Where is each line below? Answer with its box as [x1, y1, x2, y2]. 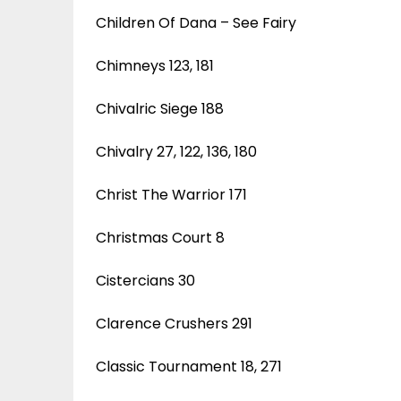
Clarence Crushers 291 [96, 312, 252, 334]
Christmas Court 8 [96, 226, 225, 248]
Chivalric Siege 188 [96, 98, 224, 119]
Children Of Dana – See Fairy [96, 12, 296, 33]
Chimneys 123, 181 [96, 55, 214, 76]
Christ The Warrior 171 [96, 183, 247, 205]
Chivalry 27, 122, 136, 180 [96, 141, 257, 162]
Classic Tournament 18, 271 [96, 355, 282, 377]
